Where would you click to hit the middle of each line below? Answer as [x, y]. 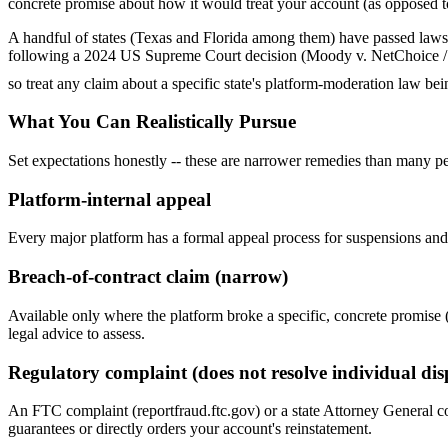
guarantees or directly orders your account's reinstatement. [190, 429]
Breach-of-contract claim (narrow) [148, 277]
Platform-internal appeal [109, 199]
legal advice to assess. [76, 333]
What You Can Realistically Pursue [152, 122]
